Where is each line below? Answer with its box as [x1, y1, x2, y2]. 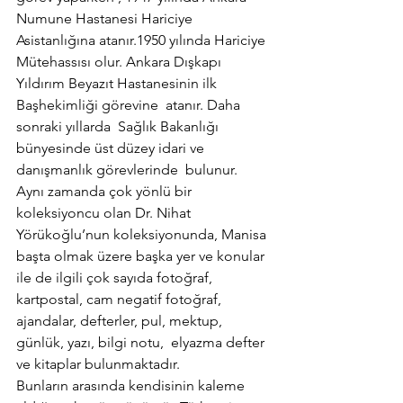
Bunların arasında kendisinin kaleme [16, 377, 248, 395]
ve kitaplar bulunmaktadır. [16, 355, 180, 373]
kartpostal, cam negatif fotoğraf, [16, 291, 225, 309]
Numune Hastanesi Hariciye [16, 10, 196, 28]
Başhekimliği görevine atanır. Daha [16, 96, 244, 114]
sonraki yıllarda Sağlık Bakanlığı [16, 118, 222, 136]
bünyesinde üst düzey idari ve [16, 139, 208, 157]
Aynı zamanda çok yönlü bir [16, 183, 195, 201]
